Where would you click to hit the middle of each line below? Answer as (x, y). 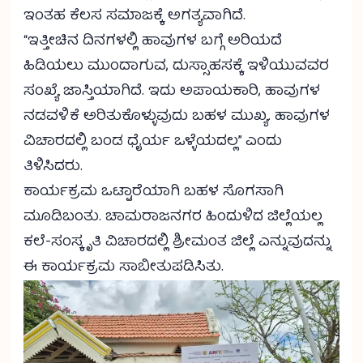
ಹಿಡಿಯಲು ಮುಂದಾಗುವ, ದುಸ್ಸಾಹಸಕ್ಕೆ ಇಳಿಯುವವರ (176, 67)
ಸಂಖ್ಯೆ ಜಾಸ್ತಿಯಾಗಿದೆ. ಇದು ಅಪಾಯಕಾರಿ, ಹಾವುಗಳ (172, 92)
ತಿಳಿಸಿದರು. (53, 168)
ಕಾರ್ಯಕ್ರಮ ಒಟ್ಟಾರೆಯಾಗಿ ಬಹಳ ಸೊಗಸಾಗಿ (154, 193)
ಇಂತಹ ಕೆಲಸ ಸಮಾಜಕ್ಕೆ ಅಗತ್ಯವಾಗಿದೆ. (135, 17)
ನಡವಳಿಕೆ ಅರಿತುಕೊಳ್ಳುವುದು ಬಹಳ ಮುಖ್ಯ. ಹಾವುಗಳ (177, 117)
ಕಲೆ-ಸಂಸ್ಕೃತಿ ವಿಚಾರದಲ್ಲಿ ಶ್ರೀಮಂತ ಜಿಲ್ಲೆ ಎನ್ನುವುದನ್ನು (177, 243)
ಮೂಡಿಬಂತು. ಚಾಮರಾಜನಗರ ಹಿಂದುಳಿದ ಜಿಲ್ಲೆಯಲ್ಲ (173, 218)
